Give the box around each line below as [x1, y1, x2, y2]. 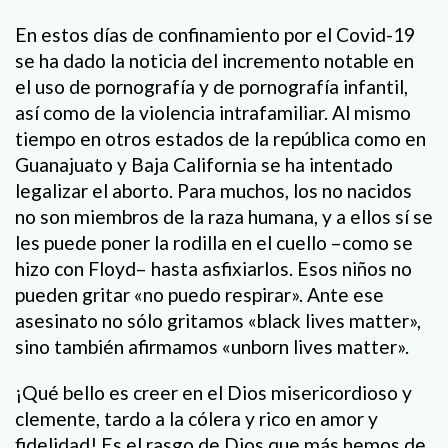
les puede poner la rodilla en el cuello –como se [15, 231, 413, 255]
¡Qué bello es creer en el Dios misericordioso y [15, 380, 412, 404]
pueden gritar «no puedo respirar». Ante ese [15, 283, 384, 307]
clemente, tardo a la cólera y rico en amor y [15, 406, 378, 430]
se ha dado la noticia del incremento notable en [15, 49, 414, 73]
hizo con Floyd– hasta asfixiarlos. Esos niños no [15, 257, 412, 281]
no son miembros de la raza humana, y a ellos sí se [15, 205, 433, 229]
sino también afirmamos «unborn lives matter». [15, 335, 409, 359]
